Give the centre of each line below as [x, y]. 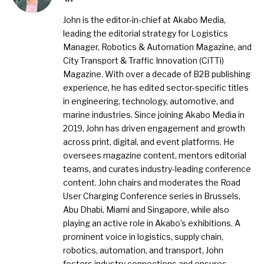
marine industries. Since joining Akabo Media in [154, 115]
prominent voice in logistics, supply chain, [143, 237]
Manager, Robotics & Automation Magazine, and [157, 47]
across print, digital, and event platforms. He [149, 142]
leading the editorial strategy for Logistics [146, 34]
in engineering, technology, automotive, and [148, 101]
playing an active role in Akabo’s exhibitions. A [152, 223]
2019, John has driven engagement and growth [154, 128]
